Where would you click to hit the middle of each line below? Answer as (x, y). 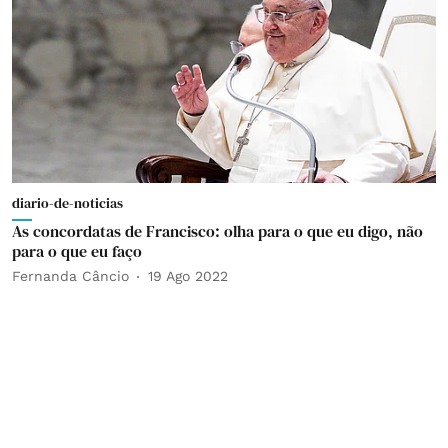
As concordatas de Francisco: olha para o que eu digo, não (217, 230)
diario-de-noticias (67, 202)
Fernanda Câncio (70, 276)
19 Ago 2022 (188, 276)
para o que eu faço (77, 250)
